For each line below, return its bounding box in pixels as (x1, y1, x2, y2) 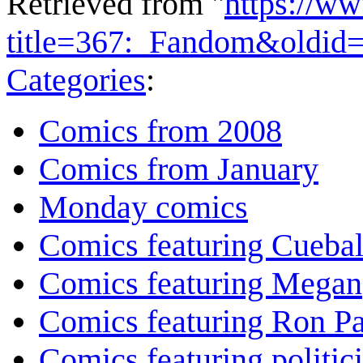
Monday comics (39, 189, 248, 226)
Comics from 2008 (39, 113, 282, 150)
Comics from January (39, 151, 318, 188)
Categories (6, 62, 146, 99)
